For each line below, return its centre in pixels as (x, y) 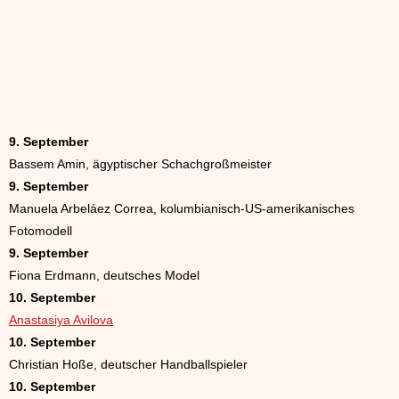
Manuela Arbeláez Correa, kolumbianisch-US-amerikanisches (182, 208)
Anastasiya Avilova (61, 319)
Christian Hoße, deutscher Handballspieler (128, 364)
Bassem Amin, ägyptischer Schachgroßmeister (140, 163)
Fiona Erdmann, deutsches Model (104, 275)
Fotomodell (41, 230)
